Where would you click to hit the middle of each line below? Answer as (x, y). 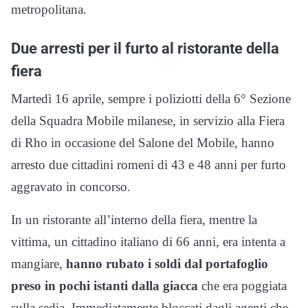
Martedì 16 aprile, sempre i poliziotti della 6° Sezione (151, 99)
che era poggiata (242, 286)
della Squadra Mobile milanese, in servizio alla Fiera (148, 121)
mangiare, (38, 264)
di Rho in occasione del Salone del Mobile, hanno (143, 143)
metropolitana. (49, 10)
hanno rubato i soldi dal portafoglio (167, 264)
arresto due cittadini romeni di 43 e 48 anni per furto (148, 165)
